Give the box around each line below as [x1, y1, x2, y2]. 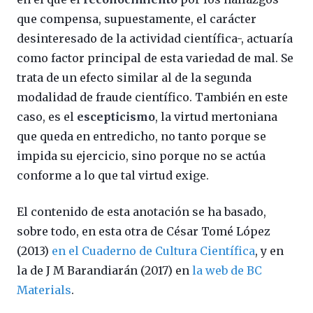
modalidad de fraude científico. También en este [17, 90, 288, 104]
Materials [17, 283, 71, 297]
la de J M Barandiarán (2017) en [17, 263, 192, 277]
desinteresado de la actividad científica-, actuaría [17, 31, 293, 45]
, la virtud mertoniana [155, 110, 277, 124]
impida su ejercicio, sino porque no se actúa [17, 149, 265, 163]
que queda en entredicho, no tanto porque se [17, 129, 266, 143]
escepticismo [77, 110, 155, 124]
